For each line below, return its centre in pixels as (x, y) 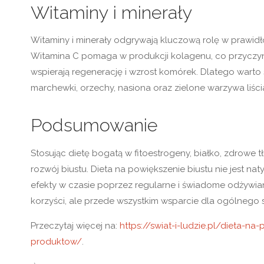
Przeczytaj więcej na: (75, 225)
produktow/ (56, 241)
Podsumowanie (94, 125)
